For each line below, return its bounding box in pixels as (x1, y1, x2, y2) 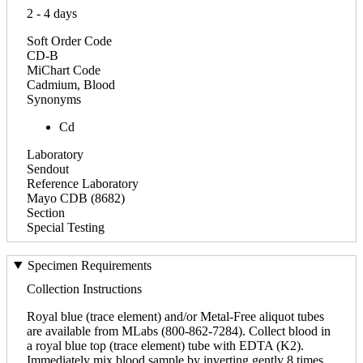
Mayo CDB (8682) (27, 190, 125, 205)
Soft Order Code (27, 33, 112, 48)
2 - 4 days (27, 6, 77, 20)
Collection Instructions (27, 281, 142, 296)
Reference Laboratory (27, 176, 139, 190)
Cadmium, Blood (27, 77, 115, 92)
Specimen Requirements (27, 258, 152, 272)
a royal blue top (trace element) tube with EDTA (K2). (27, 338, 304, 352)
